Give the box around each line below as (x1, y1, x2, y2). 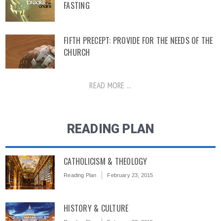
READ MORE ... (89, 80, 132, 91)
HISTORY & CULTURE (64, 202, 129, 214)
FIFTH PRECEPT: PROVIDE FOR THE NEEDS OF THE (64, 35, 213, 46)
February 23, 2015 (107, 172, 153, 178)
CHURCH (64, 46, 90, 58)
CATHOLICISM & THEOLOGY (64, 155, 147, 167)
